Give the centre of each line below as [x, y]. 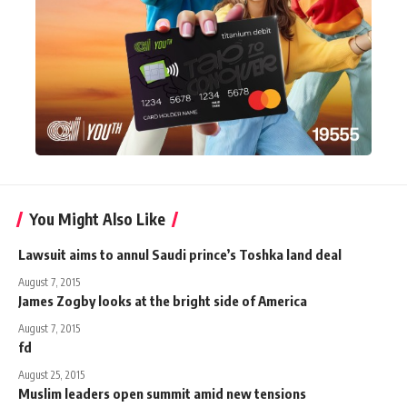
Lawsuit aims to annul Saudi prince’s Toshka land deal [180, 254]
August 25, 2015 [51, 374]
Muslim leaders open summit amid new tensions [162, 393]
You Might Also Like [97, 218]
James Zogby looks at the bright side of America [163, 300]
